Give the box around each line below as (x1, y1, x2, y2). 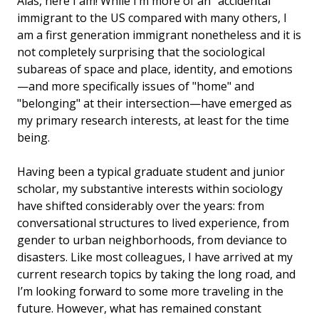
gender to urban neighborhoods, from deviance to (17, 231, 287, 248)
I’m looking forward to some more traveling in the (17, 283, 283, 299)
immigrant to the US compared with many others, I (17, 9, 287, 26)
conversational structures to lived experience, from (17, 214, 289, 231)
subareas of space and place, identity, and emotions (17, 61, 293, 77)
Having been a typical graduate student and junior (17, 163, 285, 179)
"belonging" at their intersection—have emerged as (17, 95, 292, 111)
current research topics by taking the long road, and (17, 266, 296, 282)
